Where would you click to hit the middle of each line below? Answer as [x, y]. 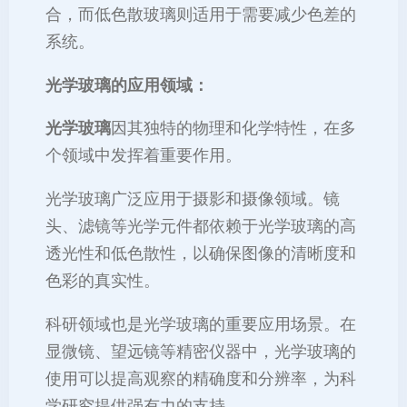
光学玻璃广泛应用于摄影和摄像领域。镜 [193, 199]
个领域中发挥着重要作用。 [144, 156]
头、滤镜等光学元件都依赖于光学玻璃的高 [201, 226]
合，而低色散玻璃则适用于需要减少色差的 [201, 15]
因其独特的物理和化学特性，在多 [233, 129]
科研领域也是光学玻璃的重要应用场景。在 [201, 324]
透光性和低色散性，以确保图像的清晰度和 [201, 253]
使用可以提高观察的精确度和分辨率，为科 [201, 378]
